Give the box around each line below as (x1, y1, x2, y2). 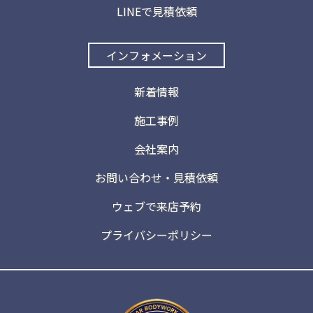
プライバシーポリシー (101, 226, 212, 244)
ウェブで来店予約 (112, 198, 201, 215)
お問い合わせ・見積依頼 (95, 169, 218, 187)
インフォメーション (106, 47, 207, 64)
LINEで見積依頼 (116, 3, 197, 20)
